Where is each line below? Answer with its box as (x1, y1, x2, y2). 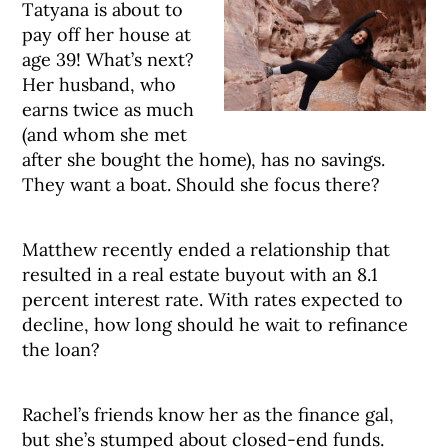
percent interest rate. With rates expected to (22, 288, 404, 311)
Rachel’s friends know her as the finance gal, (22, 403, 395, 426)
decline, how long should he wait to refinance (22, 313, 409, 336)
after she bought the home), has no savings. (22, 148, 386, 171)
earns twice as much (22, 98, 195, 121)
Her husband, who (22, 73, 177, 96)
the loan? (22, 338, 101, 361)
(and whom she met (22, 123, 188, 146)
